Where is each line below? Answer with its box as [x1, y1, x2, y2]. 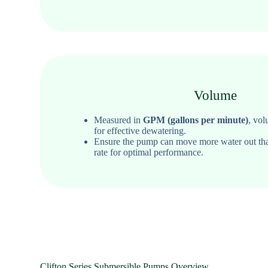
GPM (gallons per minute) [143, 114, 249, 125]
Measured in [94, 114, 144, 125]
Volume [193, 87, 237, 103]
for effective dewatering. [94, 125, 187, 136]
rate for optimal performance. [94, 147, 204, 157]
